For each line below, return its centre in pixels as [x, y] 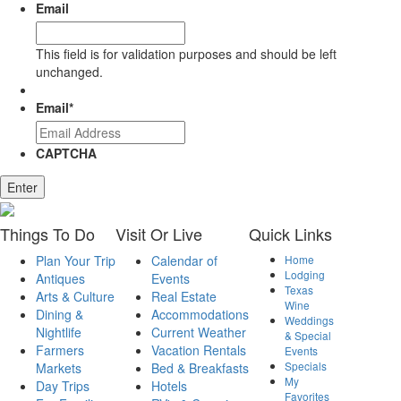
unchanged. [69, 72]
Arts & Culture [75, 297]
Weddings [309, 320]
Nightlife [59, 333]
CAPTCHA [66, 153]
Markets [59, 368]
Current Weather [199, 333]
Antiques [60, 279]
